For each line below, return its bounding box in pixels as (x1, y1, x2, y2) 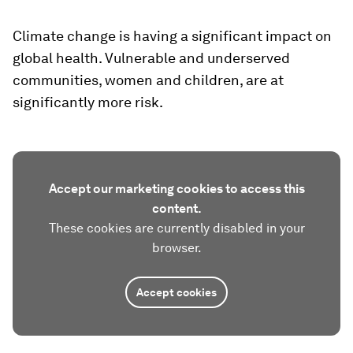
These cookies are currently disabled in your (48, 221, 305, 236)
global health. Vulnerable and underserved (13, 50, 290, 66)
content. (151, 201, 202, 216)
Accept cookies (136, 286, 217, 299)
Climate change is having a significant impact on (13, 28, 332, 44)
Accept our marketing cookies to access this (48, 181, 305, 196)
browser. (151, 240, 202, 255)
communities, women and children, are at (13, 72, 284, 88)
